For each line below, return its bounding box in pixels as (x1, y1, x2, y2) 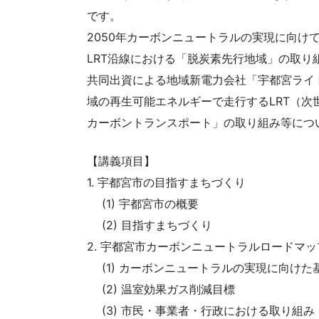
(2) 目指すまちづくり (87, 218, 212, 233)
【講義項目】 (87, 154, 155, 169)
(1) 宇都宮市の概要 (87, 197, 199, 211)
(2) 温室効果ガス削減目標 (87, 282, 235, 297)
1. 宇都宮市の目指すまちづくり (87, 175, 246, 190)
